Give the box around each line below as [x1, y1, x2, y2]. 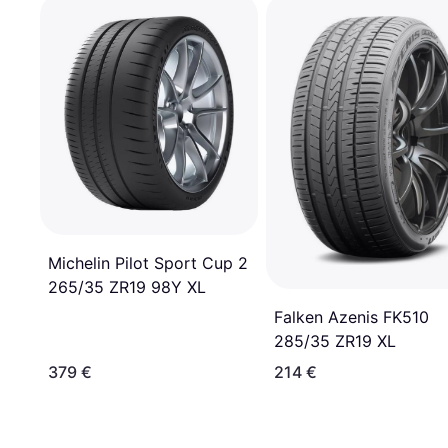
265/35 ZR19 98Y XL [48, 277, 206, 298]
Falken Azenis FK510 [274, 307, 429, 328]
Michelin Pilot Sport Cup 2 [48, 253, 248, 274]
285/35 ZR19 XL [274, 331, 396, 352]
